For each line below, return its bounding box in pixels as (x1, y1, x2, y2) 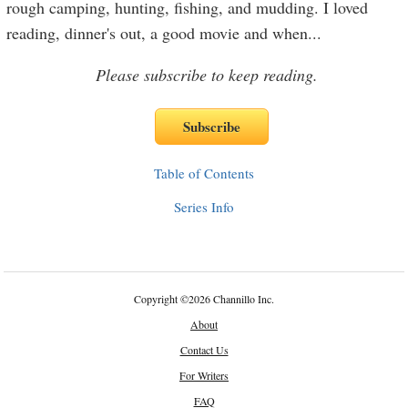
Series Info (174, 198, 234, 216)
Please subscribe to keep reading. (96, 64, 318, 86)
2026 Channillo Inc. (189, 291, 274, 306)
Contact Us (179, 342, 229, 357)
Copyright (134, 291, 180, 306)
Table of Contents (154, 164, 254, 182)
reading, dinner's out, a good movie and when (6, 22, 309, 44)
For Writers (179, 368, 229, 382)
